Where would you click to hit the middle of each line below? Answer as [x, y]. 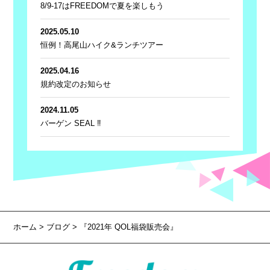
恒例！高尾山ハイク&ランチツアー [102, 45]
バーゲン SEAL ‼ [71, 124]
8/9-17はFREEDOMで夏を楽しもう [102, 6]
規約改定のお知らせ [76, 84]
